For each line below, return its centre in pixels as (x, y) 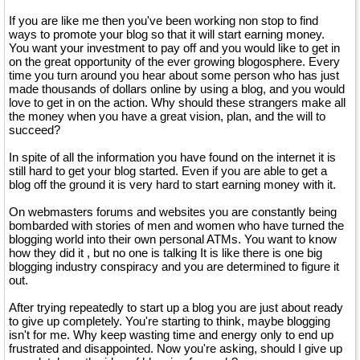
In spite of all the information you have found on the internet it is (172, 157)
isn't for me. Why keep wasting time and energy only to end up (171, 335)
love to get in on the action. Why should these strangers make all (177, 102)
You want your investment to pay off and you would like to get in (174, 48)
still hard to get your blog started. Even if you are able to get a (168, 171)
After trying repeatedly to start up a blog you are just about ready (176, 307)
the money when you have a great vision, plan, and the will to (167, 116)
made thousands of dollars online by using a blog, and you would (177, 89)
